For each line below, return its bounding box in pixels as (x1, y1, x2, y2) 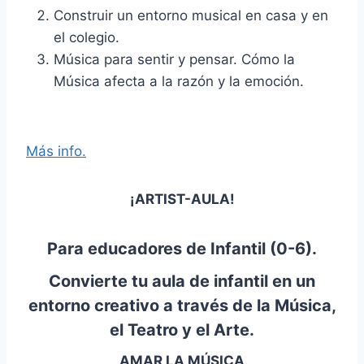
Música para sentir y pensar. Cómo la (54, 51, 295, 68)
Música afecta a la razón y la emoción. (54, 73, 304, 90)
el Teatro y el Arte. (110, 320, 254, 340)
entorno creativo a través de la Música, (28, 296, 336, 316)
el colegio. (54, 29, 119, 46)
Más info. (26, 143, 86, 160)
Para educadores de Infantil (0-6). (47, 239, 317, 259)
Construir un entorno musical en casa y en (54, 7, 328, 24)
